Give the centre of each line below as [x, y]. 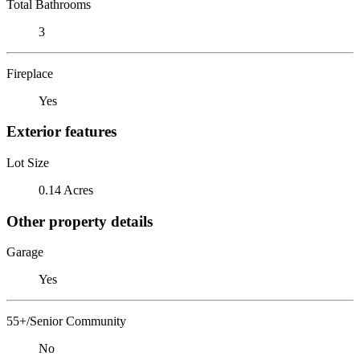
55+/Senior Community [66, 321]
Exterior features [61, 132]
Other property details [80, 221]
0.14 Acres [66, 190]
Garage [25, 252]
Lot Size [28, 162]
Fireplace [30, 73]
